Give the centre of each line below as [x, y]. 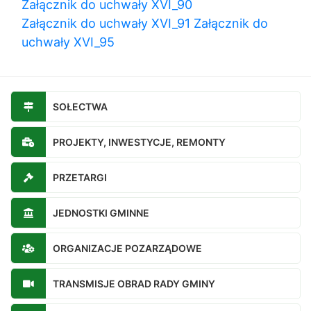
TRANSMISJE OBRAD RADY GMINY [134, 284]
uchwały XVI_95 [68, 42]
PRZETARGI [80, 177]
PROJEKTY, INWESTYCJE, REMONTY [139, 142]
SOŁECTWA [80, 107]
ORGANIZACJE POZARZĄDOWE [127, 248]
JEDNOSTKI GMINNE [101, 213]
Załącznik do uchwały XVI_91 [106, 23]
